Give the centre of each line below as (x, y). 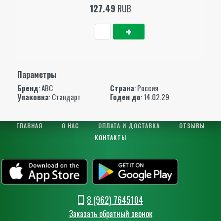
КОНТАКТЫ (110, 137)
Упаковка (33, 96)
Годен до (125, 96)
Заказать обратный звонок (110, 213)
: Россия (146, 88)
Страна (122, 88)
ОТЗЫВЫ (192, 126)
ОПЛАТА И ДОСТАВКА (129, 126)
